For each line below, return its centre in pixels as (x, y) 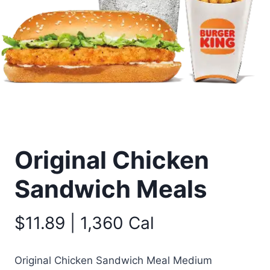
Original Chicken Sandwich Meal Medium (113, 261)
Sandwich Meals (111, 189)
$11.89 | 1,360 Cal (84, 223)
